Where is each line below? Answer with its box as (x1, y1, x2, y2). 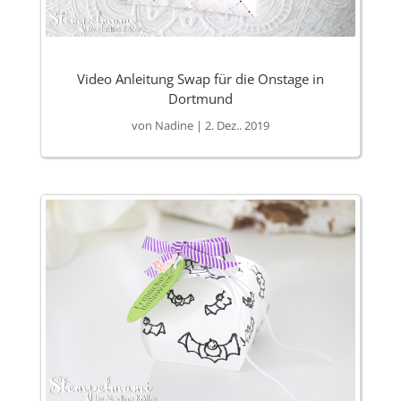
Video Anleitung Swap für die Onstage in (76, 70, 324, 89)
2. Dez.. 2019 (204, 117, 269, 134)
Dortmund (167, 90, 233, 108)
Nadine (154, 117, 193, 134)
